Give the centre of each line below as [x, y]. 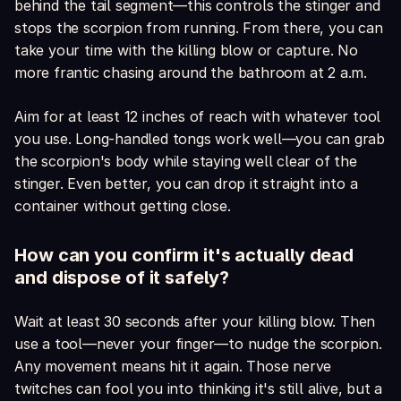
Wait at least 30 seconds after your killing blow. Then [195, 322]
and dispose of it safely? [122, 278]
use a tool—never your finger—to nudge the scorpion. [198, 344]
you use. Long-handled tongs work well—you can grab [200, 139]
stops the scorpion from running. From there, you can [199, 28]
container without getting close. [123, 206]
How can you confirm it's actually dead [184, 256]
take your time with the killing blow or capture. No [186, 51]
